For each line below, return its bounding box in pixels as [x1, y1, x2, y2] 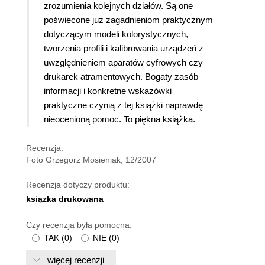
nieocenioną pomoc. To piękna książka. [44, 114, 195, 125]
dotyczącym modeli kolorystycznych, [44, 29, 188, 40]
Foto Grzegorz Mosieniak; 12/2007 [26, 155, 156, 165]
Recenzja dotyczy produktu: [26, 180, 130, 190]
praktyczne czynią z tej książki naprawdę [44, 100, 203, 111]
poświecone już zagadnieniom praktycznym [44, 15, 213, 25]
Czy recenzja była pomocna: [26, 220, 132, 230]
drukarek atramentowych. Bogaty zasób [44, 72, 198, 82]
